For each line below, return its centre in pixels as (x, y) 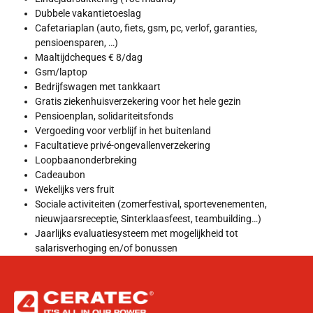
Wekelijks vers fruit (75, 190)
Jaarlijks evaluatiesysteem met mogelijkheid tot (137, 234)
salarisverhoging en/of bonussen (106, 248)
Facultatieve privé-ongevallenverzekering (123, 146)
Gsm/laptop (61, 72)
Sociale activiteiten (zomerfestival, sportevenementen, (151, 204)
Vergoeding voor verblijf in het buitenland (123, 131)
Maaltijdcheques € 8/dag (89, 58)
